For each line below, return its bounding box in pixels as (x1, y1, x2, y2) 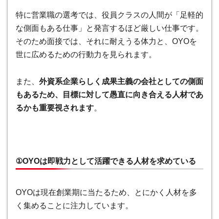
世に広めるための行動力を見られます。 (16, 50, 156, 59)
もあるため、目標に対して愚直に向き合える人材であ (16, 90, 203, 99)
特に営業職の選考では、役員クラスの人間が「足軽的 (16, 10, 203, 19)
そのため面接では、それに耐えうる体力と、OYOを (16, 37, 197, 45)
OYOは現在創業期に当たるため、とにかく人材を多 (16, 188, 197, 197)
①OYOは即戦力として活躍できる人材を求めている (16, 156, 196, 165)
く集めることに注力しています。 (16, 201, 133, 210)
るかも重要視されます (16, 104, 94, 112)
